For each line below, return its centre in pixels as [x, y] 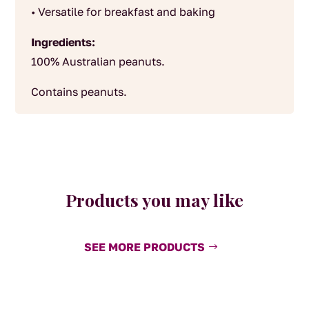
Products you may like [154, 200]
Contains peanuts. [79, 92]
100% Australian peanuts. [98, 62]
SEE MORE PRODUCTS [144, 247]
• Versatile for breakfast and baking [123, 12]
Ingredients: [63, 42]
